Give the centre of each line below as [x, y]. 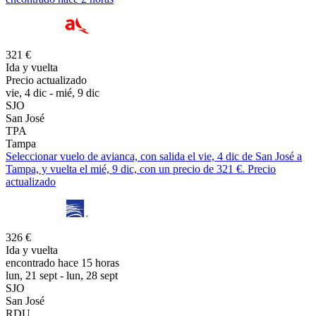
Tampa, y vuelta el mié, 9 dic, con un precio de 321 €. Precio [141, 169]
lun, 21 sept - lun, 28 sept [62, 275]
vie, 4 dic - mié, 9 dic [53, 92]
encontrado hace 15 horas [62, 262]
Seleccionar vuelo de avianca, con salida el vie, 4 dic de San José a [154, 156]
